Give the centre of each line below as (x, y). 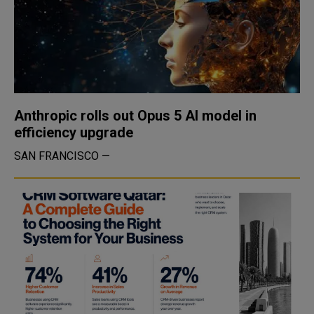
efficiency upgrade (74, 132)
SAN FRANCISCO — (62, 156)
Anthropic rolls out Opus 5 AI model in (135, 116)
